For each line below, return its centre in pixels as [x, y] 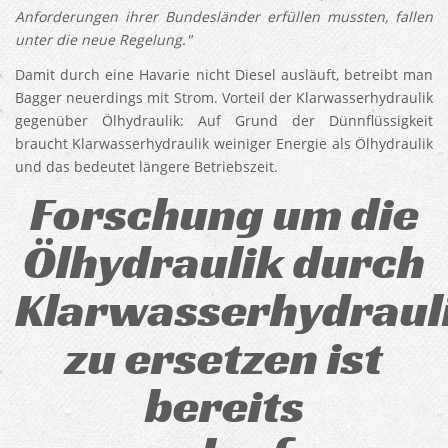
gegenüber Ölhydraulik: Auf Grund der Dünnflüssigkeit [224, 120]
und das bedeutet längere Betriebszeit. [146, 166]
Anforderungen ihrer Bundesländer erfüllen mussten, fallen [224, 16]
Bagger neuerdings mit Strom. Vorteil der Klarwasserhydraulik [224, 97]
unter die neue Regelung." [103, 39]
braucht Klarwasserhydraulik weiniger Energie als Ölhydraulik [224, 143]
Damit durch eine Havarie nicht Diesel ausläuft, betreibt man [224, 74]
